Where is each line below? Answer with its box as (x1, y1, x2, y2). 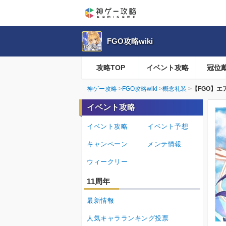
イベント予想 (147, 123, 189, 131)
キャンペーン (87, 140, 128, 148)
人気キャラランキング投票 (87, 214, 169, 222)
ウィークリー (87, 158, 128, 166)
